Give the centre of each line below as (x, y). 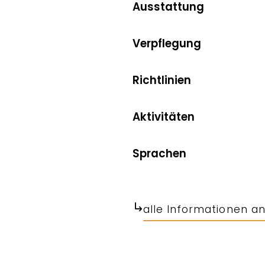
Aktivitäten (164, 117)
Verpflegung (167, 43)
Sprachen (159, 153)
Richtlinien (162, 80)
